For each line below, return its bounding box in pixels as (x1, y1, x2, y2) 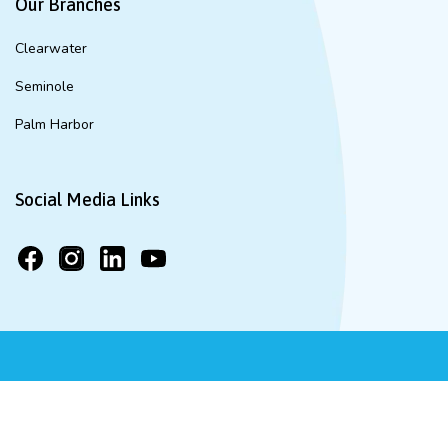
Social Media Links (15, 188, 160, 210)
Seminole (15, 76, 74, 96)
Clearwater (15, 38, 87, 58)
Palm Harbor (15, 114, 94, 134)
